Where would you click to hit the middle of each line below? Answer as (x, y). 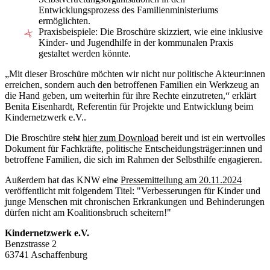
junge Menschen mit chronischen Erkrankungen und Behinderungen (135, 201)
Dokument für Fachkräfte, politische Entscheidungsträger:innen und (133, 148)
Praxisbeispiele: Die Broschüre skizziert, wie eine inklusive (151, 31)
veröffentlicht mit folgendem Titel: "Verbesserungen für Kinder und (133, 190)
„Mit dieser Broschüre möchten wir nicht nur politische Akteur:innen (135, 74)
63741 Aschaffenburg (46, 254)
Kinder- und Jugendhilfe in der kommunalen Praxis (136, 42)
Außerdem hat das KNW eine (61, 180)
